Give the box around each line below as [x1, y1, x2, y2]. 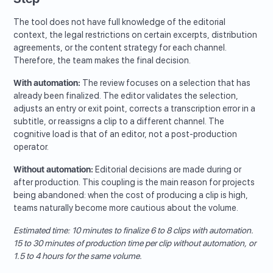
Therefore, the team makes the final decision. [13, 55, 191, 66]
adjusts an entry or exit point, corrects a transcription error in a [13, 104, 256, 114]
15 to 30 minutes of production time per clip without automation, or [13, 238, 257, 249]
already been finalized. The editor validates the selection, [13, 91, 239, 101]
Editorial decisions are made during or [93, 165, 242, 175]
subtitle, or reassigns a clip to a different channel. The [13, 116, 225, 127]
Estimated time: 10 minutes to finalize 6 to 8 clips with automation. [13, 225, 254, 236]
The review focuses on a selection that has [80, 78, 251, 88]
